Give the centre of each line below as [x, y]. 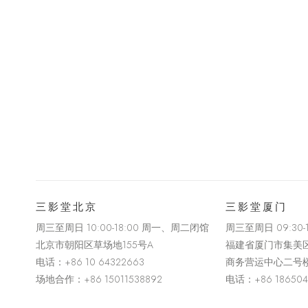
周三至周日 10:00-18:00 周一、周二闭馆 [122, 228]
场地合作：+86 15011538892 [99, 279]
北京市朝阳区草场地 [79, 245]
